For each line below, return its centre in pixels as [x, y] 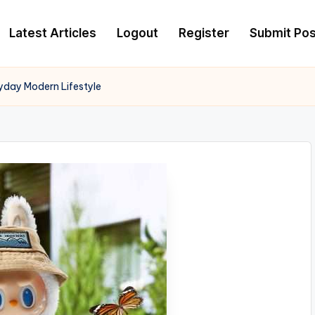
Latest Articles [53, 33]
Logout [137, 33]
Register [204, 33]
